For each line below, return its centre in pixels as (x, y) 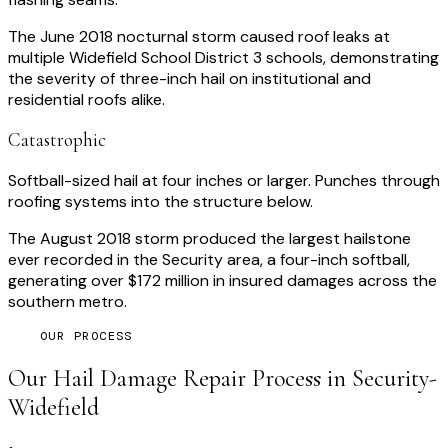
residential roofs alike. (86, 100)
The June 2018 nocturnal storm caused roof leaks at (199, 37)
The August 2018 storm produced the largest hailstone (209, 238)
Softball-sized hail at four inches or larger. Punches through (224, 180)
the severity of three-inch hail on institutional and (189, 79)
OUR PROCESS (86, 335)
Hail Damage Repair (149, 378)
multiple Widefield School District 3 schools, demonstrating (223, 58)
